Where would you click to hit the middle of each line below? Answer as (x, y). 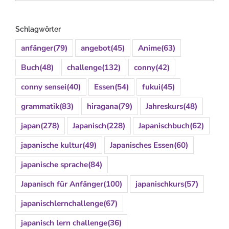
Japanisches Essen (142, 145)
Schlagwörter (38, 29)
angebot (96, 48)
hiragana (102, 107)
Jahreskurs (164, 107)
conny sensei (44, 87)
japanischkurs (160, 184)
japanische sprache (54, 165)
